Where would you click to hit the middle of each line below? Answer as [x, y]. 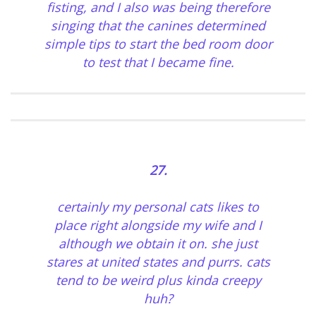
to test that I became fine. [158, 62]
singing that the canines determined [158, 26]
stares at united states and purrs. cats [158, 262]
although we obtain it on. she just [158, 244]
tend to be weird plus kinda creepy [158, 280]
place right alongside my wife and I [158, 225]
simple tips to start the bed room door [158, 44]
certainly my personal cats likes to [158, 207]
